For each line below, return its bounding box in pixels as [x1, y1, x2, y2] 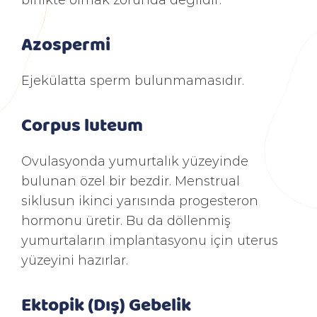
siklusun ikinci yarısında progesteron [21, 192, 258, 209]
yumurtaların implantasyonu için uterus [21, 231, 278, 248]
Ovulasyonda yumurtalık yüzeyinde [21, 152, 248, 169]
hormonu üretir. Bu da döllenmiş [21, 212, 231, 229]
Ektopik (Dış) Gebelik [21, 292, 191, 316]
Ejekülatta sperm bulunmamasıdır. [21, 71, 244, 88]
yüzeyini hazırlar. [21, 251, 128, 268]
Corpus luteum [21, 112, 143, 136]
